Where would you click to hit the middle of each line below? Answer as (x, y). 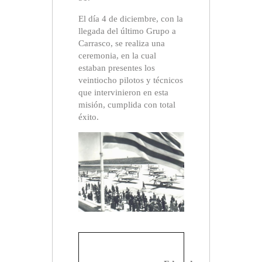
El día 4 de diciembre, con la (130, 19)
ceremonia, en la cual (117, 56)
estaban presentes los (116, 68)
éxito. (88, 117)
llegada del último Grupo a (127, 31)
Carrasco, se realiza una (121, 44)
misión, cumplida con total (127, 105)
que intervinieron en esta (123, 93)
